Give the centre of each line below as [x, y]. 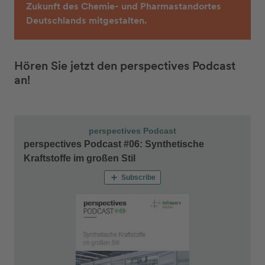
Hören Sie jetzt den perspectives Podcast [125, 66]
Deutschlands [57, 20]
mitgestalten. [118, 20]
